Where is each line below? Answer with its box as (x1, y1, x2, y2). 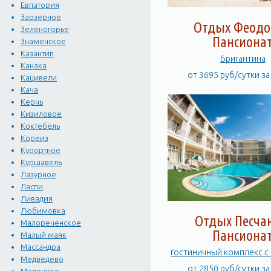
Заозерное (21, 13, 62, 22)
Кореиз (21, 134, 49, 143)
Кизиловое (21, 109, 62, 119)
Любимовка (21, 206, 66, 215)
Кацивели (21, 73, 57, 82)
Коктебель (21, 122, 60, 131)
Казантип (21, 49, 54, 58)
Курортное (21, 146, 61, 155)
